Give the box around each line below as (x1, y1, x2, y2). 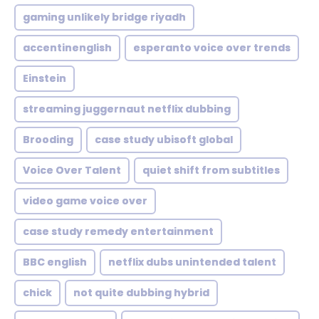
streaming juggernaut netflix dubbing (23, 102, 231, 116)
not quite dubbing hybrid (73, 286, 209, 300)
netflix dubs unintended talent (108, 255, 276, 269)
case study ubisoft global (95, 132, 233, 147)
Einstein (23, 71, 66, 85)
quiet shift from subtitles (142, 163, 280, 177)
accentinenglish (23, 41, 112, 55)
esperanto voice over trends (133, 41, 291, 55)
